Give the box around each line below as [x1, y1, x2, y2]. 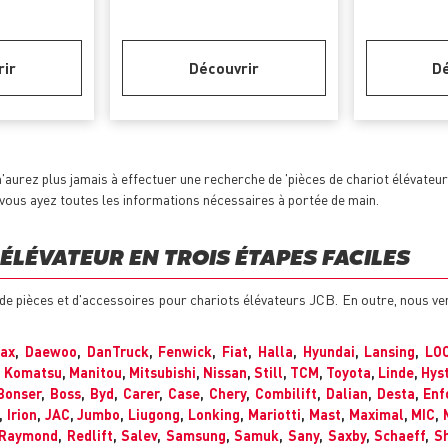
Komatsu [4, 363, 62, 382]
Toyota [326, 363, 371, 382]
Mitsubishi [129, 363, 196, 382]
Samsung [165, 426, 226, 445]
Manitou [69, 363, 122, 382]
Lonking [188, 405, 241, 424]
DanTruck [86, 342, 149, 361]
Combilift [254, 384, 317, 403]
